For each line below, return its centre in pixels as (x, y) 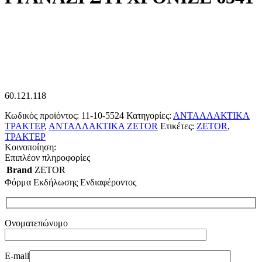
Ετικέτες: (177, 126)
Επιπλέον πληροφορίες (47, 158)
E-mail (17, 256)
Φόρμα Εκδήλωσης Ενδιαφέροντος (70, 182)
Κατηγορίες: (149, 116)
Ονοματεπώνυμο (36, 223)
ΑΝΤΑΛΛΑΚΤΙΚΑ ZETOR (103, 126)
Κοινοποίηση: (30, 147)
